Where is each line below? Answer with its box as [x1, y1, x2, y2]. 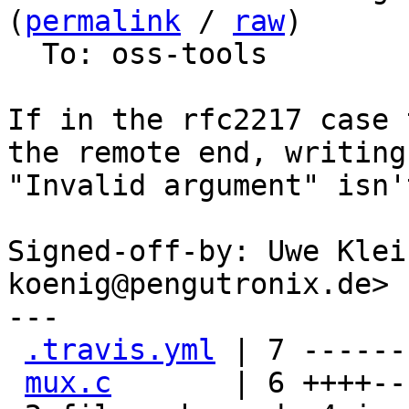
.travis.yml [25, 333, 215, 366]
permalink [25, 5, 181, 37]
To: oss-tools [7, 37, 42, 70]
